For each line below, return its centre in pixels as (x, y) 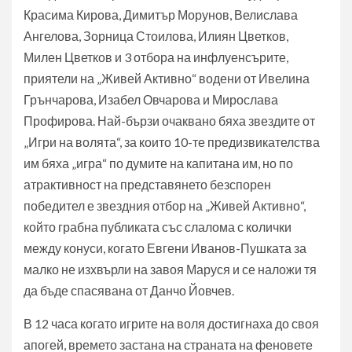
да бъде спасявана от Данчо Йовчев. (129, 291)
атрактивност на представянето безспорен (147, 185)
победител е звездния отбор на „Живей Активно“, (165, 206)
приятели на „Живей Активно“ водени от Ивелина (167, 79)
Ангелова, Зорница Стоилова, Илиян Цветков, (156, 36)
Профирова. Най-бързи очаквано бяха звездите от (169, 121)
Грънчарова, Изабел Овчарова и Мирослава (151, 100)
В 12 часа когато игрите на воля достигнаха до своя (171, 324)
